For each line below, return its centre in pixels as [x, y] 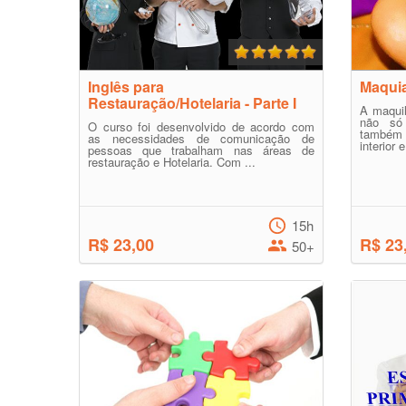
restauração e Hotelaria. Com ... [172, 162]
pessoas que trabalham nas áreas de [201, 150]
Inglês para [126, 87]
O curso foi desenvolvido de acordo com [201, 126]
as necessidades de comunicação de [201, 138]
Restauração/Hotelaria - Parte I [192, 103]
